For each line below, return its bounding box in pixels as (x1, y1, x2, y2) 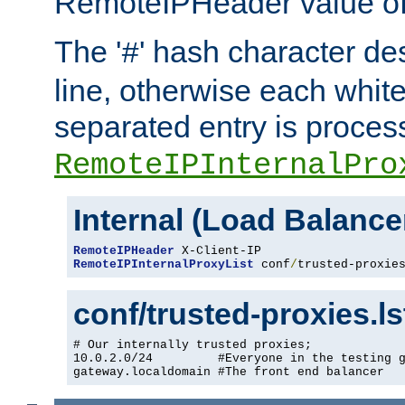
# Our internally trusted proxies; (73, 338, 312, 353)
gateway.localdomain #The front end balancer (73, 365, 384, 380)
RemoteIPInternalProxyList (73, 258, 254, 272)
